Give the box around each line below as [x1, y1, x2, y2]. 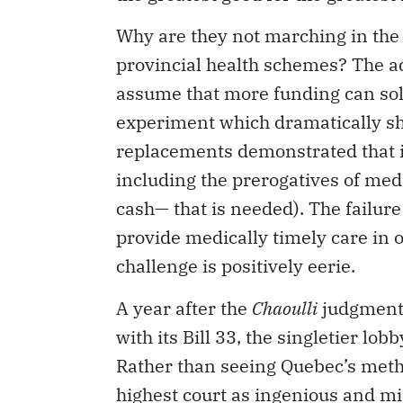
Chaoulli [252, 295, 318, 320]
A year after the [116, 295, 252, 320]
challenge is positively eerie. [116, 254, 355, 279]
